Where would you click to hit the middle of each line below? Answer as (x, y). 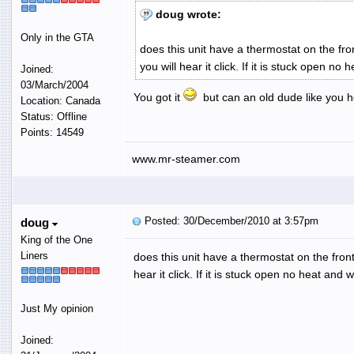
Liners (34, 255)
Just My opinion (56, 308)
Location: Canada (60, 100)
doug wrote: (188, 14)
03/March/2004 (54, 85)
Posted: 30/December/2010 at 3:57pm (230, 220)
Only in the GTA (57, 37)
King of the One (56, 239)
